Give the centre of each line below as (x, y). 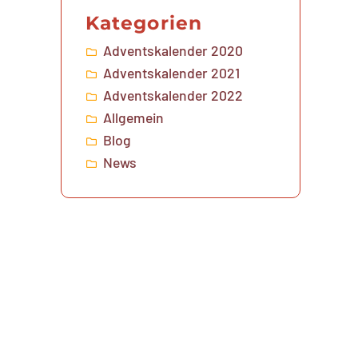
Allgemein (134, 117)
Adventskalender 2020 (173, 50)
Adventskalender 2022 (173, 95)
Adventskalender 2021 (172, 72)
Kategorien (144, 22)
